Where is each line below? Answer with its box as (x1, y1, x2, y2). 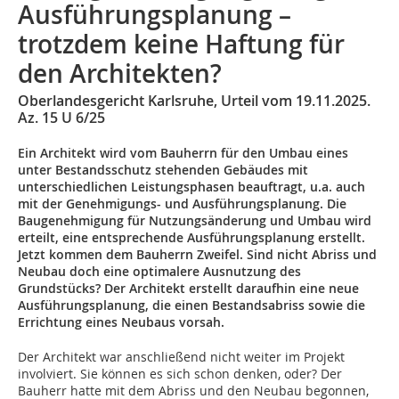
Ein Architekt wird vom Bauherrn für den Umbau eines (18, 144, 348, 161)
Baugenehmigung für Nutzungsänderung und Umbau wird (18, 212, 371, 229)
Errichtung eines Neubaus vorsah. (18, 313, 224, 330)
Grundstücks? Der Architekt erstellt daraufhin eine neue (18, 280, 359, 297)
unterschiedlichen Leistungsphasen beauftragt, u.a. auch (18, 178, 365, 195)
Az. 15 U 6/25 (18, 108, 105, 127)
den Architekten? (18, 57, 222, 90)
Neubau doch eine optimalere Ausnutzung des (18, 263, 301, 280)
